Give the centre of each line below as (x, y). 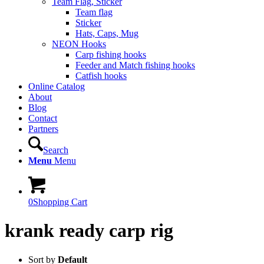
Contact (43, 118)
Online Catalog (57, 86)
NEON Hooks (79, 44)
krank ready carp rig (89, 231)
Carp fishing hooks (111, 55)
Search (56, 150)
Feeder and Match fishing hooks (135, 65)
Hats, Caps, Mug (107, 33)
